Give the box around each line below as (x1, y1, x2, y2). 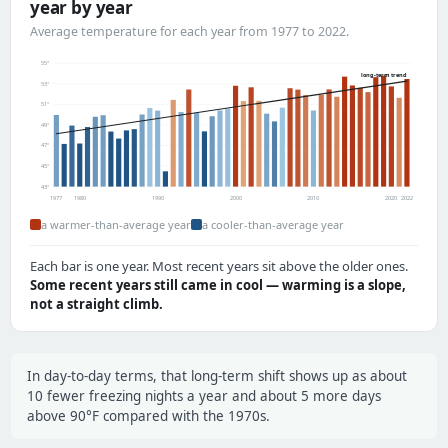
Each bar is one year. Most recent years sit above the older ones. (30, 257, 408, 276)
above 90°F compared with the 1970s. (27, 407, 270, 426)
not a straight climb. (30, 295, 163, 314)
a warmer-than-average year (41, 217, 191, 233)
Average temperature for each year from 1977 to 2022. (30, 23, 349, 40)
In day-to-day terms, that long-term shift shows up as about (27, 367, 407, 386)
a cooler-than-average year (202, 217, 344, 233)
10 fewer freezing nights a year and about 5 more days (27, 387, 381, 406)
